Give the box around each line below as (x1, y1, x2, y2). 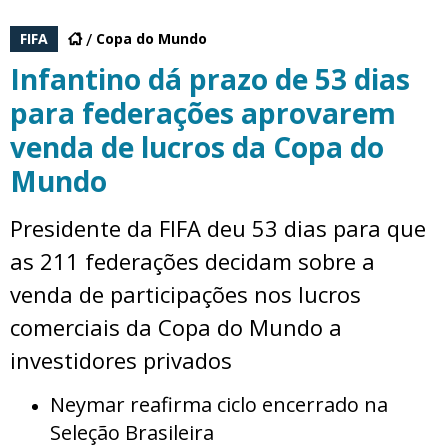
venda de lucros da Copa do (10, 128, 384, 167)
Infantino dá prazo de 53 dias (10, 60, 410, 99)
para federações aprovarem (10, 94, 396, 133)
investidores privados (10, 345, 232, 376)
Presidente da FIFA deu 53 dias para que (10, 213, 426, 244)
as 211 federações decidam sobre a (10, 246, 375, 277)
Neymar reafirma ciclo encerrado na (50, 391, 388, 419)
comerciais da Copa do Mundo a (10, 312, 342, 343)
